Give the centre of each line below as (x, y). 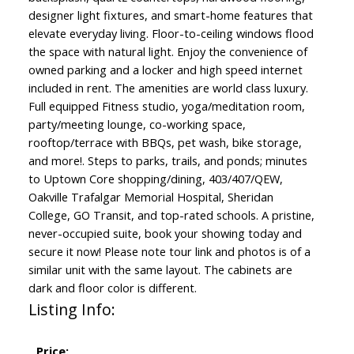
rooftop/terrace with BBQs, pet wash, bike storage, (165, 143)
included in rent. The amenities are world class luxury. (168, 88)
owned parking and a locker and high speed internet (165, 70)
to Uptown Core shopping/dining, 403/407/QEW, (155, 179)
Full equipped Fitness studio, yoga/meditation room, (166, 106)
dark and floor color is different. (112, 288)
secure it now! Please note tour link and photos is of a (169, 252)
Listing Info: (72, 310)
